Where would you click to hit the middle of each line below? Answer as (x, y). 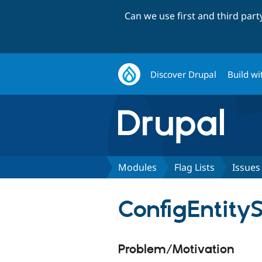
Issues (246, 167)
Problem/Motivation (176, 249)
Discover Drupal (184, 74)
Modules (137, 167)
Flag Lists (194, 167)
